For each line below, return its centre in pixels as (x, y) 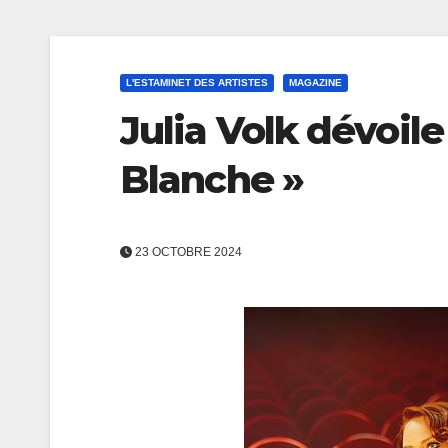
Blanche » (211, 179)
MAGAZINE (315, 82)
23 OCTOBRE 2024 (187, 252)
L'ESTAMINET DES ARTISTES (197, 82)
